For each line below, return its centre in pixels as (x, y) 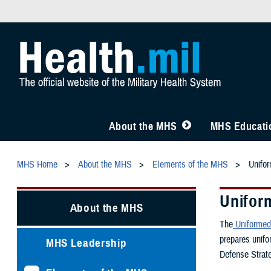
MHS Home (37, 165)
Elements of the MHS (190, 165)
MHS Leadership (87, 243)
